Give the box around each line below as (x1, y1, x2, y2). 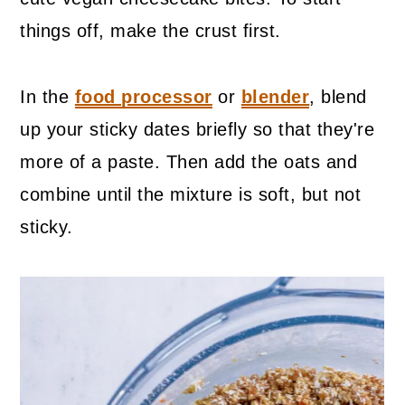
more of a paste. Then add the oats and (20, 152, 358, 173)
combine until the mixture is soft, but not (20, 184, 362, 205)
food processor (74, 87, 212, 108)
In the (20, 87, 75, 108)
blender (240, 87, 310, 108)
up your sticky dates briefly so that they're (20, 119, 375, 140)
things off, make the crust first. (20, 21, 281, 42)
